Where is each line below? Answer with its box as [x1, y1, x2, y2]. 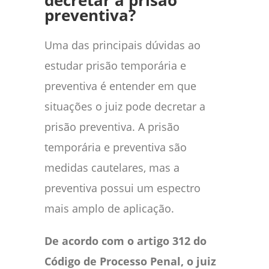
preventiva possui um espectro [44, 180, 201, 195]
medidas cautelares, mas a [44, 160, 180, 175]
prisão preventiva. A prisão [44, 119, 180, 134]
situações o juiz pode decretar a [44, 98, 205, 113]
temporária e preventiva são [44, 139, 187, 154]
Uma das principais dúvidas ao [44, 37, 201, 52]
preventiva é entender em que [44, 78, 196, 93]
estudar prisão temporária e [44, 58, 186, 73]
